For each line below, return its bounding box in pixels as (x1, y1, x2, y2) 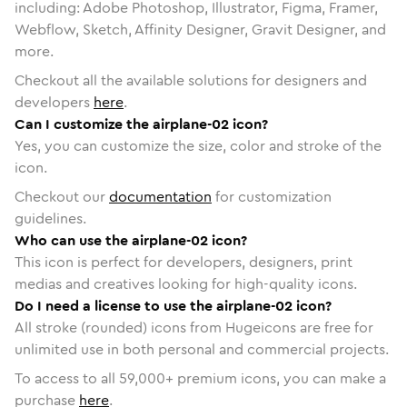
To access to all (15, 367, 119, 389)
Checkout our (15, 185, 109, 207)
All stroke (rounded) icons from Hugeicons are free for (15, 316, 373, 338)
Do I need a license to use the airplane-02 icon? (15, 294, 332, 316)
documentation (109, 185, 212, 207)
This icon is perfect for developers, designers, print (15, 251, 352, 273)
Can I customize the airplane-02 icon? (15, 113, 268, 134)
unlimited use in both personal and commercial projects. (15, 338, 389, 360)
